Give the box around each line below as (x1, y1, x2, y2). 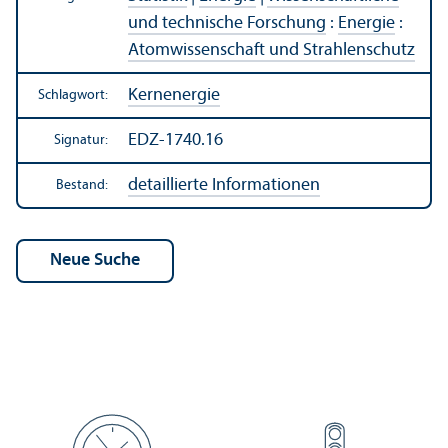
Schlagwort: (38, 87, 108, 103)
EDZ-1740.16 (128, 130, 223, 150)
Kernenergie (128, 85, 220, 105)
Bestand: (56, 177, 108, 193)
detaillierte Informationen (128, 175, 320, 195)
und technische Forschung (128, 13, 326, 33)
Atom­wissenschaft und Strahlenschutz (128, 40, 415, 60)
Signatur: (54, 132, 108, 148)
